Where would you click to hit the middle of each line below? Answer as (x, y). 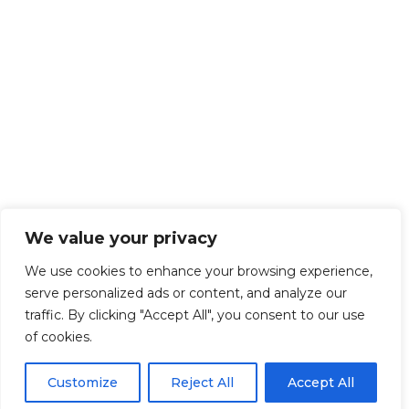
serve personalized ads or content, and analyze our (186, 293)
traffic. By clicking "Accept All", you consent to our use (195, 315)
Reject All (203, 383)
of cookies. (58, 337)
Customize (83, 383)
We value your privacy (121, 238)
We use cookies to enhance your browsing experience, (199, 271)
